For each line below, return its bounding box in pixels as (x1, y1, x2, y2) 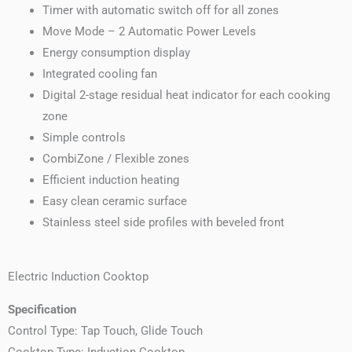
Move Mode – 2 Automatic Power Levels (42, 24, 256, 39)
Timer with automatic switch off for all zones (42, 3, 279, 18)
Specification (8, 302, 76, 317)
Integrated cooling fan (42, 67, 157, 82)
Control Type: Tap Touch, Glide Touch (8, 323, 203, 338)
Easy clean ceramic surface (42, 194, 187, 209)
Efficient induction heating (42, 173, 179, 188)
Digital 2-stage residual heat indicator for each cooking (42, 88, 330, 103)
